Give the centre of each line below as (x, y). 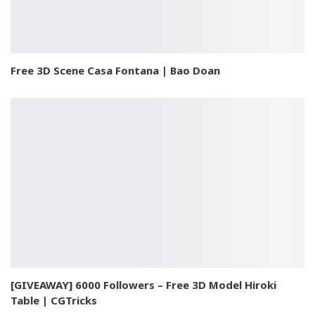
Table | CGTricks (54, 301)
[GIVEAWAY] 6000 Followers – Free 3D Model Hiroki (143, 285)
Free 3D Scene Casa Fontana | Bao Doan (115, 70)
